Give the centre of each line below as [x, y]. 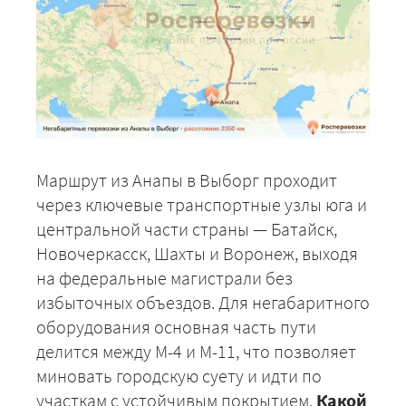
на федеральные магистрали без [164, 277]
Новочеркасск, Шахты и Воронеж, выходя [197, 253]
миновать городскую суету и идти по [179, 375]
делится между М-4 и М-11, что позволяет [196, 351]
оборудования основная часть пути [176, 326]
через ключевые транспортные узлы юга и [202, 204]
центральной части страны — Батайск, [187, 228]
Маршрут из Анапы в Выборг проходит [187, 179]
